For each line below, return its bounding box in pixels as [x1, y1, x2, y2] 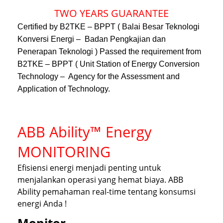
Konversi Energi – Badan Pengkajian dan [17, 35, 166, 44]
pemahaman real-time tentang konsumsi [42, 186, 196, 198]
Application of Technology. [17, 85, 110, 94]
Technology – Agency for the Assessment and [17, 72, 180, 81]
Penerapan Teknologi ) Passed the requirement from [17, 47, 201, 56]
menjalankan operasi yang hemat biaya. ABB [17, 174, 183, 186]
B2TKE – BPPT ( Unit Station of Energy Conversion [17, 60, 200, 69]
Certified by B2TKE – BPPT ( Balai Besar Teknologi [17, 22, 200, 31]
